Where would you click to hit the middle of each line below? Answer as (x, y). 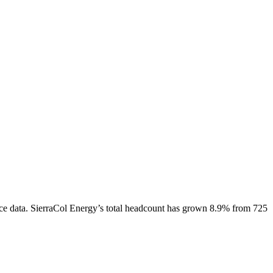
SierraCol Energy (64, 208)
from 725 (249, 208)
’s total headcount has (140, 208)
